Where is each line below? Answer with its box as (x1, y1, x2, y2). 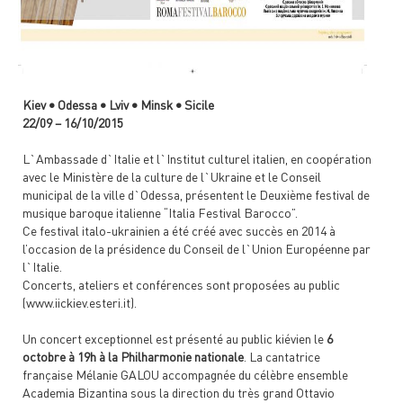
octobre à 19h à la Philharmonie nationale (22, 349, 244, 364)
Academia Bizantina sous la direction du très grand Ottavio (22, 385, 335, 400)
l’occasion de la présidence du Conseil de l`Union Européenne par (22, 241, 371, 256)
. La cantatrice (244, 349, 320, 364)
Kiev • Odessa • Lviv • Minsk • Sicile (22, 97, 214, 112)
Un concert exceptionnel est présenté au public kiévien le (22, 331, 327, 346)
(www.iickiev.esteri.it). (22, 295, 137, 310)
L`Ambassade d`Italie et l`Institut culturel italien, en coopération (22, 151, 372, 166)
